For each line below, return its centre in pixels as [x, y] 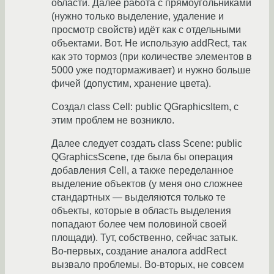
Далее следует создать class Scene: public [147, 144]
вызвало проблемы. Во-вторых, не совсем [148, 265]
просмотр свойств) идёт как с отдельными [146, 30]
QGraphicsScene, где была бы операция [142, 157]
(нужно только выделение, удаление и [138, 17]
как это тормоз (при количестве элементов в [152, 57]
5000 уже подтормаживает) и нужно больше [151, 70]
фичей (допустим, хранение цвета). [131, 84]
